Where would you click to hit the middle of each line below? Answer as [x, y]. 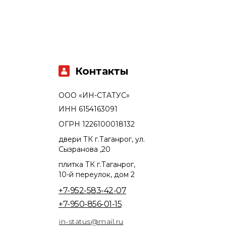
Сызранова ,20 [84, 150]
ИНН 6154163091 [88, 109]
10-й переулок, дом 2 [97, 175]
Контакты [102, 71]
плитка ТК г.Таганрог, [97, 165]
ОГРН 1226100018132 [97, 124]
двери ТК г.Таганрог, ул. [102, 139]
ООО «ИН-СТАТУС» [94, 96]
